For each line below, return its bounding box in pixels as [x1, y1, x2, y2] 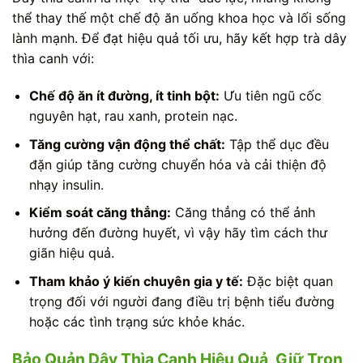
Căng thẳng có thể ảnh [170, 204, 315, 221]
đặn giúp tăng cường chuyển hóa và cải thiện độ [28, 156, 327, 173]
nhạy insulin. [28, 176, 104, 193]
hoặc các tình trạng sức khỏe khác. [28, 313, 245, 330]
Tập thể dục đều [224, 135, 329, 152]
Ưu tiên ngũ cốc [219, 87, 322, 104]
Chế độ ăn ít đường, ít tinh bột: [28, 87, 220, 104]
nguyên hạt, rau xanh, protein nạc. [28, 107, 237, 124]
